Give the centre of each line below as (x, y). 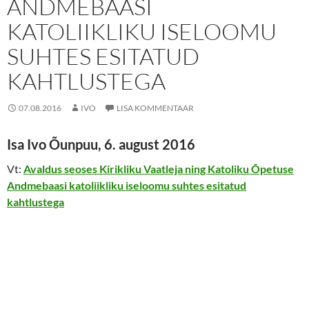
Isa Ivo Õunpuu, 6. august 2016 (101, 144)
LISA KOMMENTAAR (155, 108)
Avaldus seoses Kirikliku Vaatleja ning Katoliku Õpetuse (159, 168)
